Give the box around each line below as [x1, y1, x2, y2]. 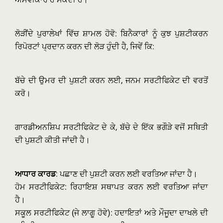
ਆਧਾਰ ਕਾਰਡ [15, 169, 56, 179]
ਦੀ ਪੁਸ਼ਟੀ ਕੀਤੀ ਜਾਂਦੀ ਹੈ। [15, 135, 90, 145]
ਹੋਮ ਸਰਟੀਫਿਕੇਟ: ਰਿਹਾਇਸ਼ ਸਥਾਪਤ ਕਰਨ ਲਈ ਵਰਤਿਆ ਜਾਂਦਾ [15, 182, 208, 192]
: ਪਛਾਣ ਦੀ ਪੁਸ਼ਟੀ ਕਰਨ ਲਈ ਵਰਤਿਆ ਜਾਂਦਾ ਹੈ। [56, 169, 198, 179]
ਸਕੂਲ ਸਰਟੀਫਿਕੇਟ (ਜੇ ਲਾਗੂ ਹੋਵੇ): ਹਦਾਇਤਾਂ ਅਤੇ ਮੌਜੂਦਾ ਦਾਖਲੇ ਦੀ [15, 208, 208, 218]
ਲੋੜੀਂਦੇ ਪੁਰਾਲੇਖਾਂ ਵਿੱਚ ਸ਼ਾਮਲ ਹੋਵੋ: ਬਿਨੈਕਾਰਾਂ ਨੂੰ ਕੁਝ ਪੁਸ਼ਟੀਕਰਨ [15, 29, 208, 38]
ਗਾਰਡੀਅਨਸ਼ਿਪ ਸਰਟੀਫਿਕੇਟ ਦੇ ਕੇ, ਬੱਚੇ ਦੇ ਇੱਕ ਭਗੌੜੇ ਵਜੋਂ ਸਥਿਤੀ [15, 122, 208, 132]
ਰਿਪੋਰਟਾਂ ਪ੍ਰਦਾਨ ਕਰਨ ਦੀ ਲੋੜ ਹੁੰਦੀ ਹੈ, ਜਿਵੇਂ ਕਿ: [15, 42, 154, 51]
